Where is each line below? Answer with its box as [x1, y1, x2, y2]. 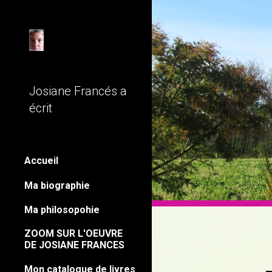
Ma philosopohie [24, 203, 100, 216]
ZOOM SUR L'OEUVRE [24, 227, 123, 239]
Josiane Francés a [29, 84, 127, 98]
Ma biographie [24, 179, 90, 191]
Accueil [24, 155, 58, 167]
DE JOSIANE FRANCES [24, 239, 124, 251]
